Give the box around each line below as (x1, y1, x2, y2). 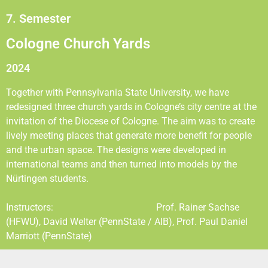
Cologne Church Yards (6, 35, 150, 52)
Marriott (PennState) (6, 230, 92, 242)
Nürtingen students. (6, 172, 89, 184)
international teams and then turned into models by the (6, 158, 237, 170)
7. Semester (6, 11, 71, 26)
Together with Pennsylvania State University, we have (6, 86, 229, 98)
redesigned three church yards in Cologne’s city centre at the (6, 100, 257, 112)
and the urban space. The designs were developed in (6, 144, 226, 156)
